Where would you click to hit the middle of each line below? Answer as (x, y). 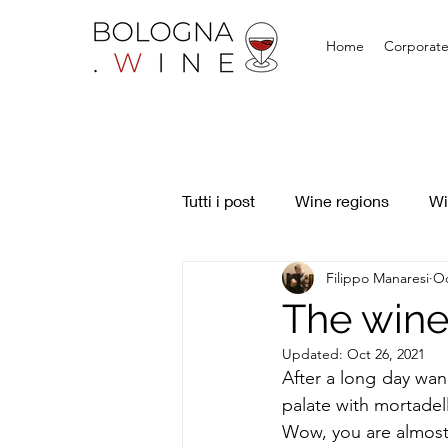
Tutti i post (218, 200)
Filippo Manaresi (377, 277)
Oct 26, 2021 (386, 354)
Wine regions (342, 200)
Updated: (314, 354)
